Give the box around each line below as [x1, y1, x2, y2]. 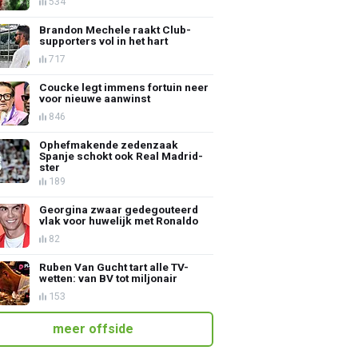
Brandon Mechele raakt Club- [39, 22, 192, 36]
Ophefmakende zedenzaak [39, 137, 179, 151]
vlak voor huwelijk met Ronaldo [39, 213, 199, 227]
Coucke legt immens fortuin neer [39, 80, 209, 93]
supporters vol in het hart [39, 34, 169, 47]
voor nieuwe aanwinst [39, 91, 151, 105]
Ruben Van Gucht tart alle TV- [39, 260, 189, 273]
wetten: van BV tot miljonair [39, 271, 178, 284]
